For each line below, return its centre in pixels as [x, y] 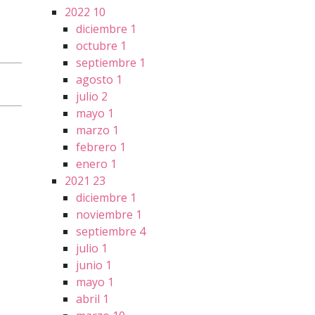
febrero [98, 147]
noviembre [106, 215]
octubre [98, 46]
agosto [96, 80]
